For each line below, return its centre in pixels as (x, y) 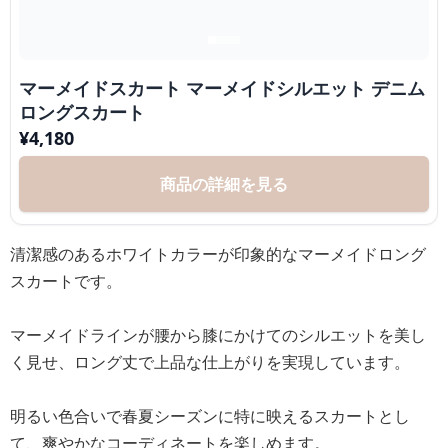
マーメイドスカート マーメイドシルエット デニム (222, 88)
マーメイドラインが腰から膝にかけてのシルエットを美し (218, 335)
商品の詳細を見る (224, 184)
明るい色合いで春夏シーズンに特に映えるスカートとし (210, 416)
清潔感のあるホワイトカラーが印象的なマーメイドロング (218, 254)
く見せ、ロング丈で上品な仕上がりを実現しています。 (210, 362)
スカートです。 (66, 281)
